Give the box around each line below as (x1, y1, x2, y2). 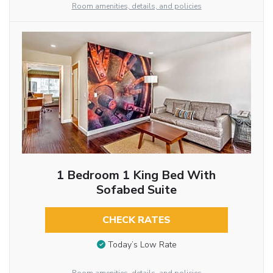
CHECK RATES (102, 213, 171, 227)
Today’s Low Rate (107, 239, 177, 251)
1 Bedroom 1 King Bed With (57, 166, 216, 183)
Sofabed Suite (96, 181, 177, 198)
